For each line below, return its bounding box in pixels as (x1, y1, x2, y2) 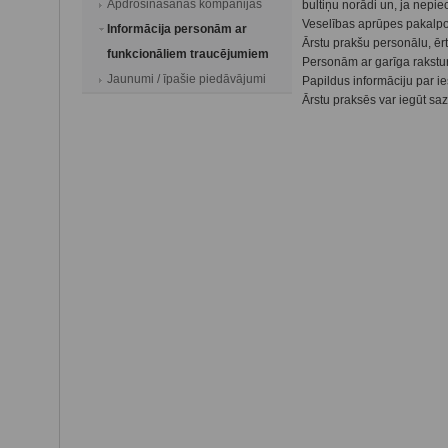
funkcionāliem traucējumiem (107, 47, 269, 61)
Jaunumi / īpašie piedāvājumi (107, 72, 266, 86)
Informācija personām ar (107, 22, 247, 36)
